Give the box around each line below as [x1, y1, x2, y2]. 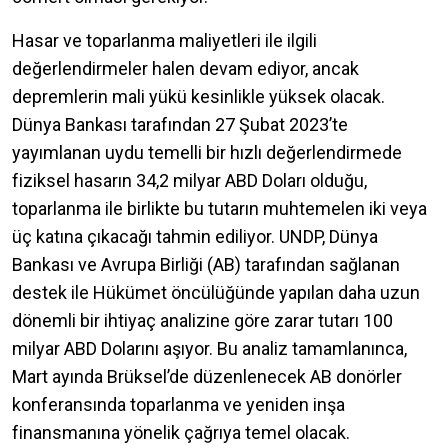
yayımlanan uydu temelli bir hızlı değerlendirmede [12, 141, 402, 163]
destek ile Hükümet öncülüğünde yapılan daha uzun [12, 281, 420, 303]
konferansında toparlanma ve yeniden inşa [12, 393, 345, 415]
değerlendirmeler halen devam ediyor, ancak [12, 57, 359, 79]
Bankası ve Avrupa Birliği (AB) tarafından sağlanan [12, 253, 400, 275]
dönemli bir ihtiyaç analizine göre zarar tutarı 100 [12, 309, 393, 331]
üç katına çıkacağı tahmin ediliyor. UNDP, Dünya [12, 225, 378, 247]
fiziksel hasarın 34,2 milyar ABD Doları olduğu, [12, 169, 367, 191]
